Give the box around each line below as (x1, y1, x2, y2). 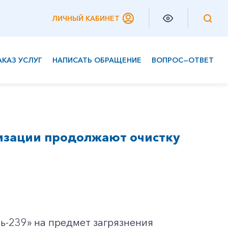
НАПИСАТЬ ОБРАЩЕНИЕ (52, 55, 141, 65)
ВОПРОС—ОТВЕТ (152, 55, 214, 65)
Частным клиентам (9, 75, 88, 85)
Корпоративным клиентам (9, 96, 120, 106)
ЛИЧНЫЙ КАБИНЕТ (52, 14, 120, 23)
